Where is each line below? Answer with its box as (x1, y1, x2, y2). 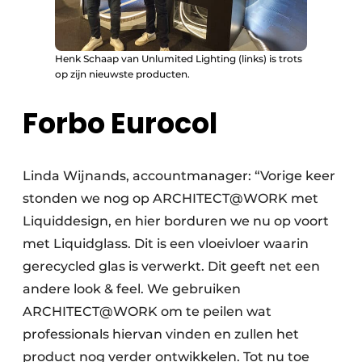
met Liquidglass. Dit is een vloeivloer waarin (23, 235, 309, 251)
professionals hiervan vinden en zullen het (23, 326, 299, 342)
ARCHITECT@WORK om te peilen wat (23, 303, 271, 319)
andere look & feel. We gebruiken (23, 280, 241, 297)
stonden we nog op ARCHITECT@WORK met (23, 190, 318, 206)
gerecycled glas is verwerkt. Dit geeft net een (23, 258, 320, 274)
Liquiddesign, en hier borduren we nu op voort (23, 213, 329, 229)
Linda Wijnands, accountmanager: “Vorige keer (23, 167, 335, 183)
